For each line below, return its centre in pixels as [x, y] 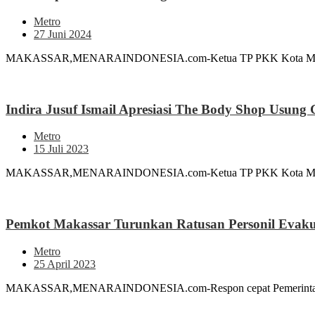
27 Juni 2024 [63, 34]
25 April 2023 [65, 264]
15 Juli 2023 [61, 149]
